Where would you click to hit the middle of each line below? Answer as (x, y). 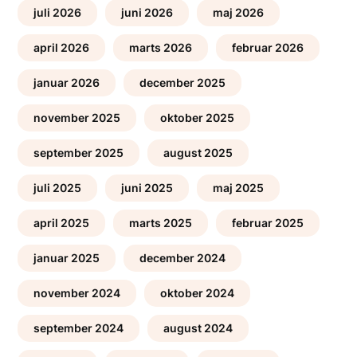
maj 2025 (239, 187)
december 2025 (183, 82)
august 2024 (198, 328)
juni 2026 (147, 12)
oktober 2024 (198, 292)
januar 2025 (67, 257)
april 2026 (62, 47)
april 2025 (62, 222)
